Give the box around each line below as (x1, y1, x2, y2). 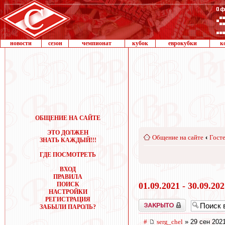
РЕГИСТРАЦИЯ (45, 196, 90, 203)
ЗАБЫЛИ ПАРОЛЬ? (40, 203, 96, 210)
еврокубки (168, 40, 197, 47)
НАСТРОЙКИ (48, 188, 87, 195)
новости (10, 40, 32, 47)
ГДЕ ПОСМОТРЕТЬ (40, 151, 96, 158)
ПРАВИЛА (53, 173, 82, 180)
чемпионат (82, 40, 111, 47)
